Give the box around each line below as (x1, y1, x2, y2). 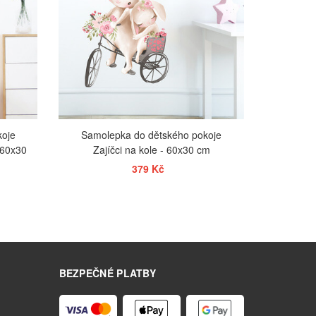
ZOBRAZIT (133, 220, 174, 233)
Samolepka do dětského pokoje (81, 128, 222, 142)
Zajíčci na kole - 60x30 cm (92, 142, 210, 157)
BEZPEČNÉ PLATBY (59, 266, 156, 281)
